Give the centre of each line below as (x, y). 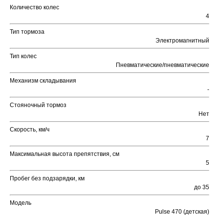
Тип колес (23, 56)
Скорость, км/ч (30, 130)
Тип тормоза (27, 32)
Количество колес (34, 8)
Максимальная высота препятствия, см (65, 154)
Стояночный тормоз (38, 105)
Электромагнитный (182, 41)
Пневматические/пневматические (163, 65)
